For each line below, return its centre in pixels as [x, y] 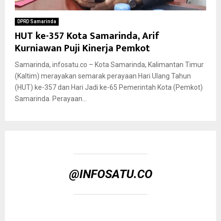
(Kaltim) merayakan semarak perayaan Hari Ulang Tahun [103, 76]
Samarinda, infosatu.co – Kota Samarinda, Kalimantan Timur [109, 64]
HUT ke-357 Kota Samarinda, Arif [87, 36]
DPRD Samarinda [37, 21]
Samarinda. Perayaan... [51, 98]
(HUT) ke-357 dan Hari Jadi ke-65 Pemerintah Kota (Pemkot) [109, 87]
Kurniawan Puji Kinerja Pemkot [82, 48]
